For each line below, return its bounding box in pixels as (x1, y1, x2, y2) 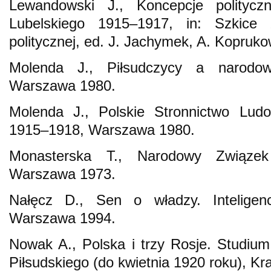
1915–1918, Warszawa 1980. (9, 121, 195, 138)
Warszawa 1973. (9, 165, 116, 182)
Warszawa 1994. (9, 209, 116, 226)
